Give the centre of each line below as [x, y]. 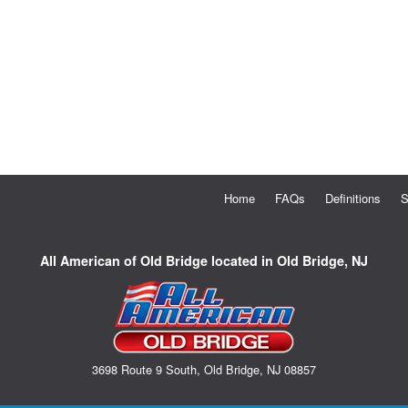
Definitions [352, 198]
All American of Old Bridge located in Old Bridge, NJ [204, 261]
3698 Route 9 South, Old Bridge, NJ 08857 [204, 369]
